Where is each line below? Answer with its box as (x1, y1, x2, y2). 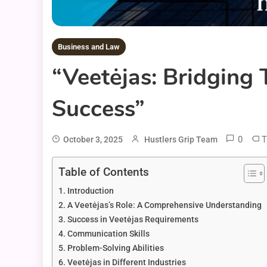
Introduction (67, 186, 114, 197)
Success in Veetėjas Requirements (67, 215, 198, 225)
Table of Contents (58, 165, 149, 179)
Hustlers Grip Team (144, 135, 218, 145)
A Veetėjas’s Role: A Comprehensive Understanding (67, 200, 262, 211)
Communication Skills (67, 229, 150, 240)
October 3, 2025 (63, 135, 123, 145)
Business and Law (58, 42, 120, 52)
